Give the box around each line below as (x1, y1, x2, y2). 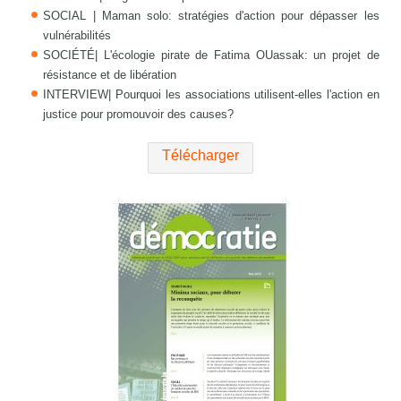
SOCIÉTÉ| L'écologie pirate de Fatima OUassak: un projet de (43, 48, 380, 63)
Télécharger (162, 148, 239, 164)
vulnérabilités (43, 29, 112, 43)
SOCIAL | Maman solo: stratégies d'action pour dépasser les (43, 9, 380, 23)
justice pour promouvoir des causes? (43, 107, 235, 122)
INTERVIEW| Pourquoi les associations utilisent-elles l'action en (43, 88, 380, 102)
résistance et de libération (43, 68, 177, 82)
